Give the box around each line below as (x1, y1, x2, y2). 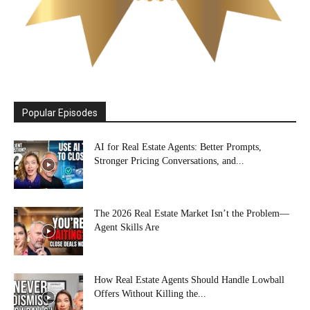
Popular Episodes (22, 107, 98, 118)
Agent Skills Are (94, 221, 159, 232)
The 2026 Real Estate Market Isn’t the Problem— (94, 208, 289, 219)
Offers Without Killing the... (94, 288, 206, 299)
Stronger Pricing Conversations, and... (94, 155, 244, 166)
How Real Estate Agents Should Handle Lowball (94, 274, 284, 285)
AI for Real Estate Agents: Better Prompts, (94, 141, 262, 152)
